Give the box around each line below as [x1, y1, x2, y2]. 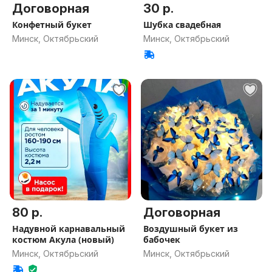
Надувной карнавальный [12, 223, 125, 234]
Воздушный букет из [143, 223, 238, 234]
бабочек [143, 234, 180, 245]
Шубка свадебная [143, 19, 221, 30]
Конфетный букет [12, 19, 92, 30]
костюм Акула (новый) [12, 234, 114, 245]
